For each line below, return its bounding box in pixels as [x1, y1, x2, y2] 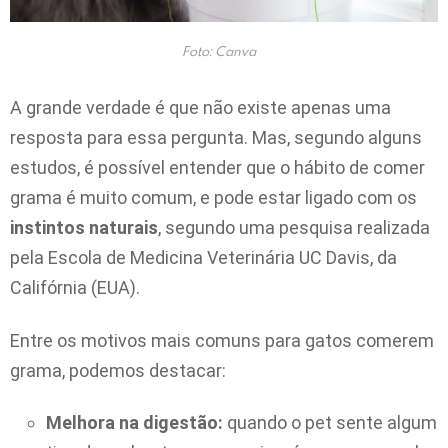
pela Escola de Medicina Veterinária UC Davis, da [10, 247, 397, 269]
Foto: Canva [182, 41, 256, 60]
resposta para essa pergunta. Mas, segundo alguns [10, 127, 422, 149]
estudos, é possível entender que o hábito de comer [10, 157, 425, 179]
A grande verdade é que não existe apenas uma [10, 97, 391, 119]
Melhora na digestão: [46, 412, 223, 434]
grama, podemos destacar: [10, 359, 226, 381]
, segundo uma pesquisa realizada [158, 217, 430, 239]
